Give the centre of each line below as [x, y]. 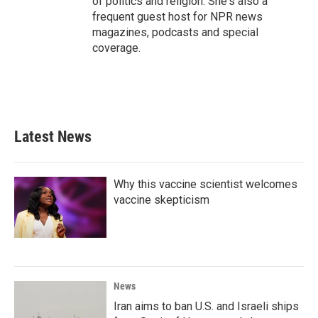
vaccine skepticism [161, 200]
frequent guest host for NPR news [177, 17]
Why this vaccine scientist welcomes [205, 184]
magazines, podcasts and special [175, 32]
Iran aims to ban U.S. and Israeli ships [206, 306]
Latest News [53, 137]
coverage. [116, 48]
